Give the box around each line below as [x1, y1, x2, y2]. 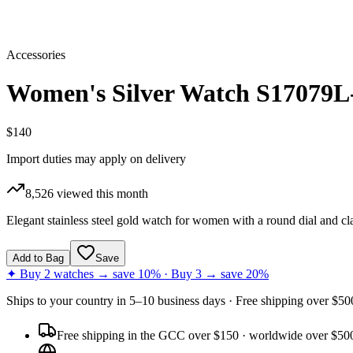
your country [50, 293, 113, 307]
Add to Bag [13, 251, 64, 264]
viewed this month [54, 186, 148, 200]
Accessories [6, 48, 65, 61]
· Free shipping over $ [225, 293, 338, 307]
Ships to [6, 293, 50, 307]
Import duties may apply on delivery [6, 151, 186, 165]
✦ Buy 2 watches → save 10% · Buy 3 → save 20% [6, 266, 269, 281]
